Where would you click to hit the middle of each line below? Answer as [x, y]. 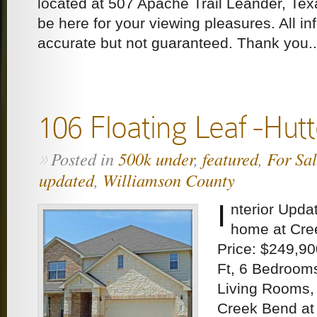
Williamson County [169, 180]
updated [67, 180]
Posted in [85, 159]
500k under [156, 159]
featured [230, 159]
